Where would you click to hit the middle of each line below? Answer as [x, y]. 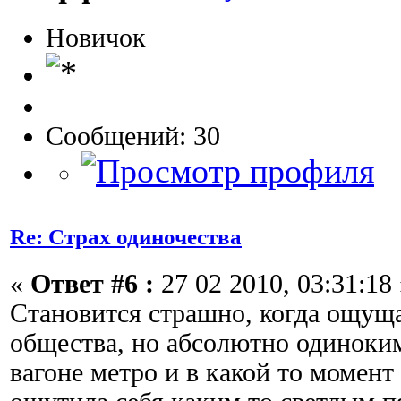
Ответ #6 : [92, 284]
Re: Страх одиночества [126, 237]
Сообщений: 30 [133, 136]
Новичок [96, 37]
